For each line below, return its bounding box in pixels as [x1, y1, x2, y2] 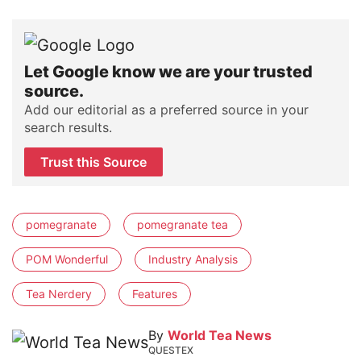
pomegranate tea [137, 218, 228, 232]
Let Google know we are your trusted [24, 62, 313, 82]
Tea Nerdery [26, 287, 92, 301]
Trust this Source [40, 154, 147, 171]
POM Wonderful [26, 252, 108, 267]
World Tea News [168, 327, 272, 344]
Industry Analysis [148, 252, 238, 267]
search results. [24, 119, 112, 136]
